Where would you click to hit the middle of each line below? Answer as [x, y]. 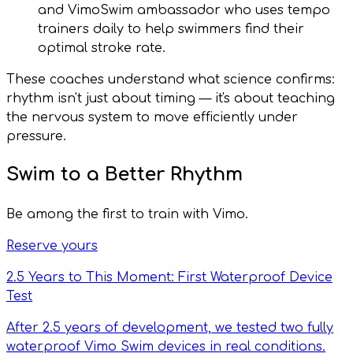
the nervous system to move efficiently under [152, 117]
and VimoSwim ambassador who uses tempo [184, 10]
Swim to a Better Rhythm [124, 175]
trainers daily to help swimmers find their [171, 29]
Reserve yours [52, 246]
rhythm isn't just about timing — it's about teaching [171, 98]
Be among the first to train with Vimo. [127, 215]
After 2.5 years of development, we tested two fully [170, 328]
